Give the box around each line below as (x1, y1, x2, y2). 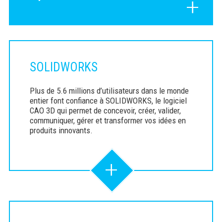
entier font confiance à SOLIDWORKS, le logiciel (29, 96, 187, 106)
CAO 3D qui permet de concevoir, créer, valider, (29, 106, 181, 116)
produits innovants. (29, 125, 93, 136)
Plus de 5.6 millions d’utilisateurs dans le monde (29, 86, 189, 96)
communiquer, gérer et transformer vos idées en (29, 115, 186, 126)
